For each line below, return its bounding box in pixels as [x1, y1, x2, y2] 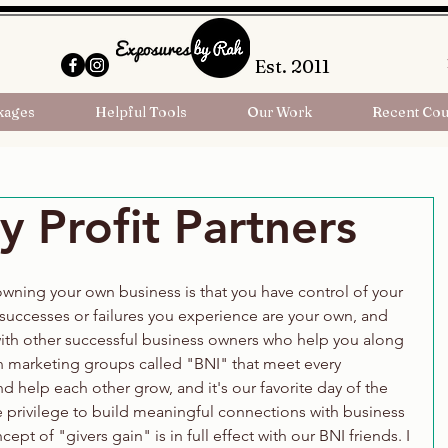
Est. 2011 [254, 55, 330, 78]
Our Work [247, 103, 312, 121]
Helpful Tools [95, 103, 187, 121]
